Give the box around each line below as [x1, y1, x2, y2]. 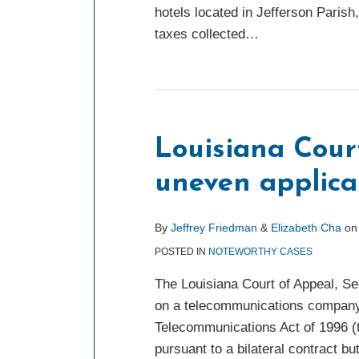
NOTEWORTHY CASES [208, 246, 313, 257]
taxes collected [155, 26, 245, 42]
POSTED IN [155, 246, 208, 257]
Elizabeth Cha [271, 221, 341, 234]
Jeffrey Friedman [171, 221, 257, 234]
